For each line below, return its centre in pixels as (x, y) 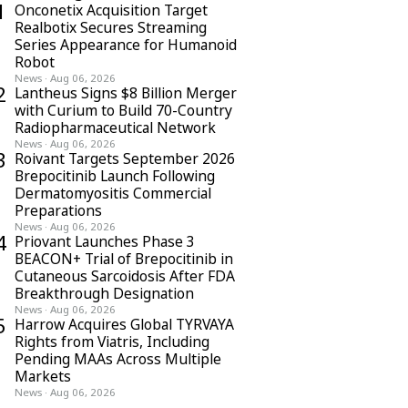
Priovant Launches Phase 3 (105, 241)
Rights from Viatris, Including (112, 342)
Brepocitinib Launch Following (115, 176)
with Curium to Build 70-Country (123, 110)
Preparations (58, 210)
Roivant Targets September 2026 (125, 158)
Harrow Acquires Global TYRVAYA (124, 324)
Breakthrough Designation (104, 293)
